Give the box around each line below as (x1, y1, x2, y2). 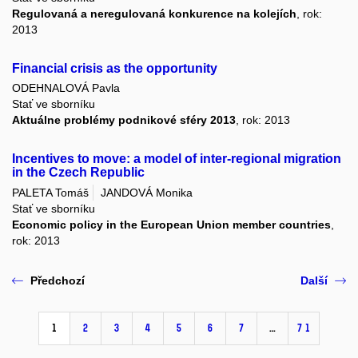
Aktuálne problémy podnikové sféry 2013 (12, 113, 236, 127)
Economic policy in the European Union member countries (12, 217, 331, 231)
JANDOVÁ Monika (101, 185, 193, 199)
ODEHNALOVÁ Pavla (12, 82, 120, 95)
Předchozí (30, 273, 85, 287)
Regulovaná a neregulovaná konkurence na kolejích (12, 7, 296, 21)
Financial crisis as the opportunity (12, 62, 217, 76)
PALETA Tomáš (12, 185, 89, 199)
